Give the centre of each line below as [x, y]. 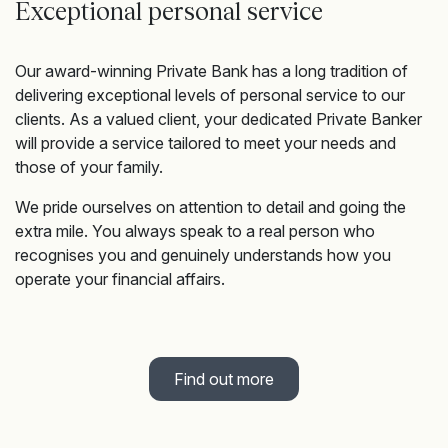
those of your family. [89, 167]
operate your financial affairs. [120, 279]
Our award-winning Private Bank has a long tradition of [211, 71]
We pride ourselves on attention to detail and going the [210, 207]
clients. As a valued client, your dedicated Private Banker [218, 119]
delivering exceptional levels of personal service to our [210, 95]
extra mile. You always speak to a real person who [195, 231]
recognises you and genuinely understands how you [203, 255]
